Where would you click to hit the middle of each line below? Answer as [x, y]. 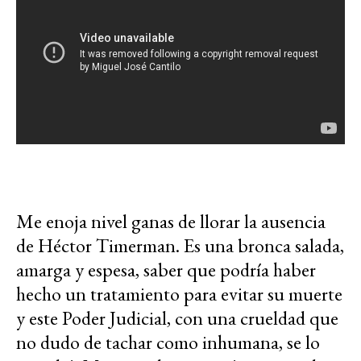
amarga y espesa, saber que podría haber [166, 269]
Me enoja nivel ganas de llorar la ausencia [171, 221]
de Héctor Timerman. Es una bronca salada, [180, 245]
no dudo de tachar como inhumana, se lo [168, 342]
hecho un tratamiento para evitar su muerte [179, 293]
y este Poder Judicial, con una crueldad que [177, 317]
